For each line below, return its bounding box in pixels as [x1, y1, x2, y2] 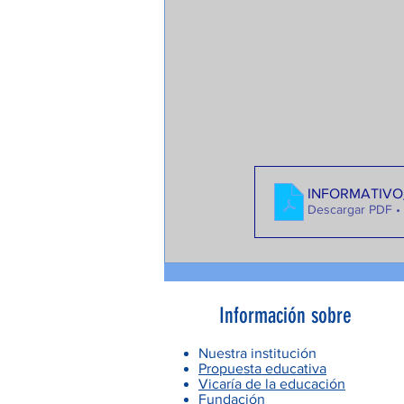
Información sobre [219, 302, 352, 328]
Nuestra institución [198, 344, 317, 361]
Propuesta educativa [198, 360, 326, 376]
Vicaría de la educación [198, 375, 345, 391]
